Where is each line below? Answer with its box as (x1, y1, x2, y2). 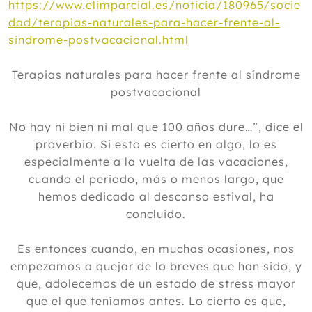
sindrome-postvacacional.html (8, 33, 189, 47)
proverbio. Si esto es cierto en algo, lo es (35, 137, 277, 151)
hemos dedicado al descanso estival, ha (38, 189, 274, 203)
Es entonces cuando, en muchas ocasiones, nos (17, 242, 295, 256)
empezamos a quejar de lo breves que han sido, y (10, 259, 302, 273)
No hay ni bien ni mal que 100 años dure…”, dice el (8, 120, 304, 134)
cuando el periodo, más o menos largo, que (28, 172, 284, 186)
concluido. (126, 207, 186, 221)
